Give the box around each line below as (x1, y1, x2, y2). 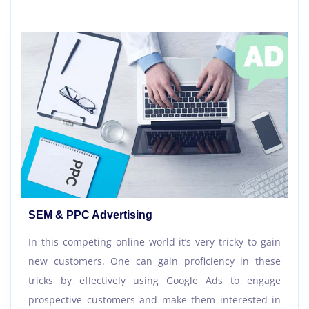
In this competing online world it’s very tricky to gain (28, 235, 281, 249)
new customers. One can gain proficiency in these (28, 255, 281, 268)
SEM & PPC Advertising (28, 209, 152, 221)
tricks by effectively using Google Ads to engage (28, 274, 281, 288)
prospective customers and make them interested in (28, 293, 281, 307)
